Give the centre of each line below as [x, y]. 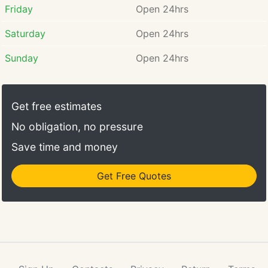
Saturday [25, 33]
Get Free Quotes [134, 176]
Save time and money [65, 147]
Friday [19, 9]
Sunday [21, 58]
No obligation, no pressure [77, 127]
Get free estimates [57, 106]
